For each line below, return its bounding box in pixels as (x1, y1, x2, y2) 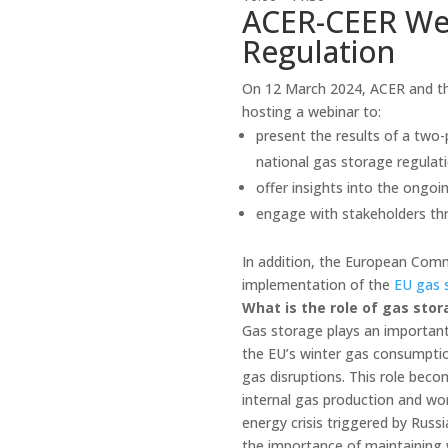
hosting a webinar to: (241, 101, 381, 121)
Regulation (241, 30, 395, 72)
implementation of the (241, 274, 394, 294)
